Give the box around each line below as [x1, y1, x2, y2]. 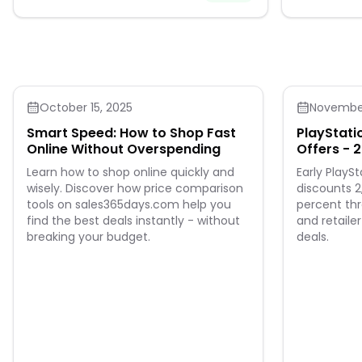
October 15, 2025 [40, 99, 133, 116]
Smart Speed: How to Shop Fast [27, 124, 236, 142]
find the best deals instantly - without [27, 213, 240, 229]
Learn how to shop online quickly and [27, 164, 234, 180]
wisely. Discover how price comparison [27, 180, 243, 196]
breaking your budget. [27, 229, 150, 245]
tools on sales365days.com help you [27, 196, 231, 213]
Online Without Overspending [27, 140, 221, 158]
